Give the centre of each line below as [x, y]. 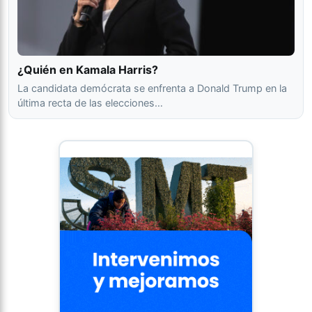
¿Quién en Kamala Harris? [88, 70]
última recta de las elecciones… [90, 103]
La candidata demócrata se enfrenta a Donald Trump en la [152, 88]
